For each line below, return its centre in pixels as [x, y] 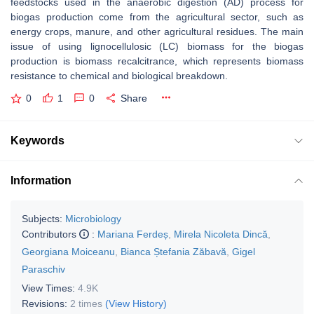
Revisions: [46, 303]
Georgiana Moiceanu [68, 251]
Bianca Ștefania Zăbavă [173, 251]
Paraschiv [43, 269]
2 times [86, 303]
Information [41, 180]
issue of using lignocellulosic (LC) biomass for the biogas [157, 46]
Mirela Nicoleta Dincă [221, 234]
